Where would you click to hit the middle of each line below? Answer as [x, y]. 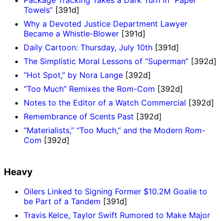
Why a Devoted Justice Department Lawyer [106, 23]
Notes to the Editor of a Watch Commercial [105, 102]
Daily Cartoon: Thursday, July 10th [88, 47]
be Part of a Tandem [62, 202]
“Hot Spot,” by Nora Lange [73, 75]
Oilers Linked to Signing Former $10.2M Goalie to [115, 192]
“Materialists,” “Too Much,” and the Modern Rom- [114, 130]
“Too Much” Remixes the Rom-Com [89, 89]
